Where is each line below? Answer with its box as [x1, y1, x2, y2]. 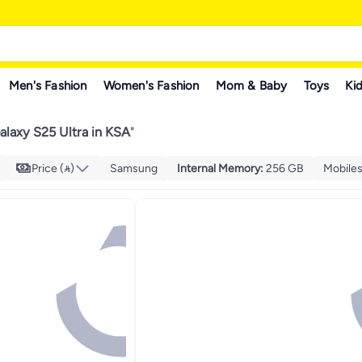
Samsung [110, 161, 158, 175]
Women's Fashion [103, 78, 200, 93]
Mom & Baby [215, 78, 288, 93]
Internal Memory [177, 161, 260, 175]
